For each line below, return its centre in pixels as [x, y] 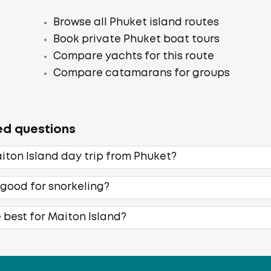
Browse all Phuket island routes [136, 23]
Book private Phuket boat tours [136, 40]
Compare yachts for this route [134, 57]
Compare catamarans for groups [142, 74]
